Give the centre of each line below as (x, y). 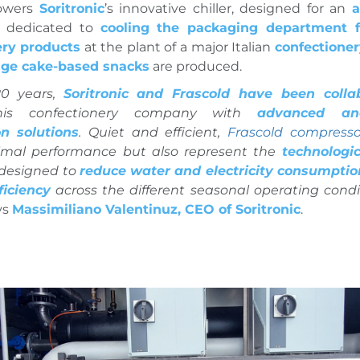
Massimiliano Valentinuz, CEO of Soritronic (156, 209)
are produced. (195, 66)
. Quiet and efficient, (153, 132)
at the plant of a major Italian (178, 47)
